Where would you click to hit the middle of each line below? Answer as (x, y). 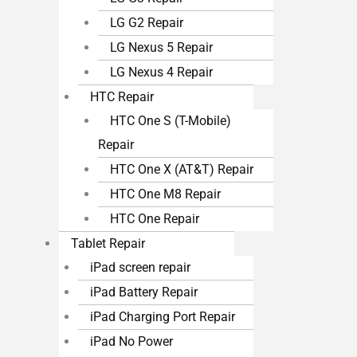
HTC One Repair (155, 219)
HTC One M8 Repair (166, 194)
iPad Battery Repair (144, 292)
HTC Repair (122, 97)
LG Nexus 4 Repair (162, 73)
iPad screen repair (141, 268)
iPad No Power (132, 342)
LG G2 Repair (147, 23)
